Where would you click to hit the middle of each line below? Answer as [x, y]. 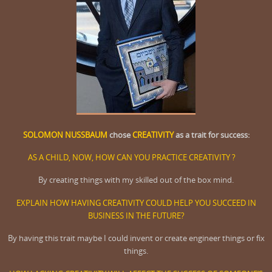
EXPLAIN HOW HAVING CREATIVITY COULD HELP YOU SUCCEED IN [136, 203]
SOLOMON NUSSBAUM [65, 135]
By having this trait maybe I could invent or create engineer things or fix [136, 239]
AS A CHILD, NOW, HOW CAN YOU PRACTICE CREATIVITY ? [136, 158]
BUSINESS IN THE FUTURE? [136, 216]
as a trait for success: [211, 135]
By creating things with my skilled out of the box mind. [136, 180]
